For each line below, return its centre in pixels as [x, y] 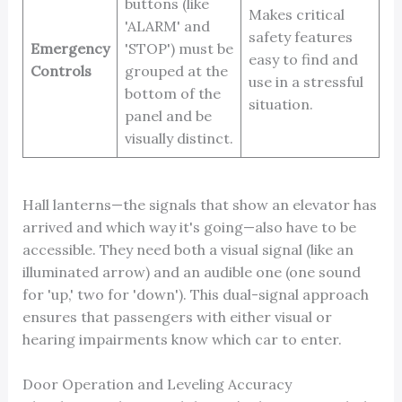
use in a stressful [306, 81]
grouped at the [176, 70]
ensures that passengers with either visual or [177, 316]
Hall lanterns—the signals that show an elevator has [199, 204]
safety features [300, 36]
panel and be [168, 115]
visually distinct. [179, 138]
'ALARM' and [167, 26]
